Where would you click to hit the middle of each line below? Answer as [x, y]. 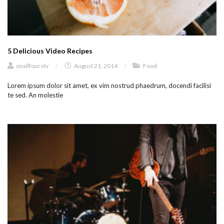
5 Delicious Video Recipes [50, 51]
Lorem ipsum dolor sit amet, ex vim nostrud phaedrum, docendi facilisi [109, 86]
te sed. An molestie [35, 95]
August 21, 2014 [96, 66]
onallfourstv [32, 66]
